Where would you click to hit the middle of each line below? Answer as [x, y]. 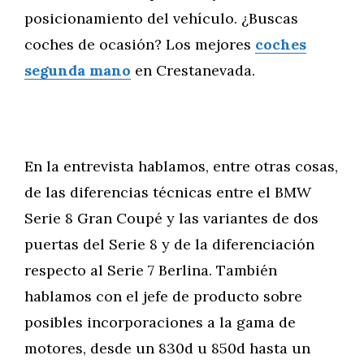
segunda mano [78, 70]
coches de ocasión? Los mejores [140, 44]
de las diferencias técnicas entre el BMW [168, 192]
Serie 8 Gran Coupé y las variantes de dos [171, 218]
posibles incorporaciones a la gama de [160, 322]
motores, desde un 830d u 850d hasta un [167, 348]
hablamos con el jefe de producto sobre [163, 296]
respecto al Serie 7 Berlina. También [151, 270]
